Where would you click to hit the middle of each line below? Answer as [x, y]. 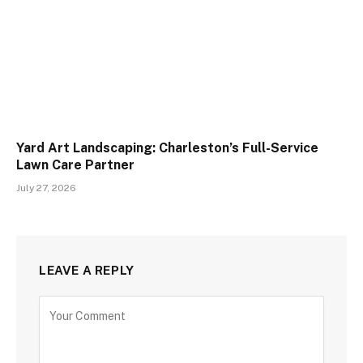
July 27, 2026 [46, 188]
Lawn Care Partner [75, 165]
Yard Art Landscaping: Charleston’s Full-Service [167, 148]
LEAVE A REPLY [87, 271]
